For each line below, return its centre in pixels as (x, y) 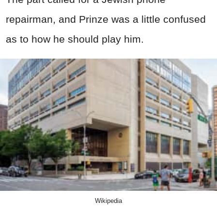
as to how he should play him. (75, 39)
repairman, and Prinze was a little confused (106, 19)
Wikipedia (108, 201)
